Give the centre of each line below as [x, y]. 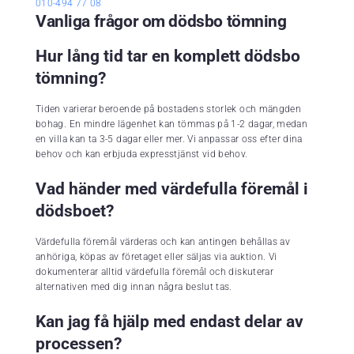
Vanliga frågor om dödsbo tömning [161, 21]
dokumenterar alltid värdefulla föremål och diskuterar [155, 271]
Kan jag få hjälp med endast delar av [169, 321]
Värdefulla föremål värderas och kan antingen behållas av [163, 241]
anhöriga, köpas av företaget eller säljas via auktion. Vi [156, 256]
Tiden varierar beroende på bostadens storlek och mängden [169, 109]
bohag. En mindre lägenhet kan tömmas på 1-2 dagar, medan [172, 124]
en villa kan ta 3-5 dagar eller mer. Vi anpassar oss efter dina [169, 139]
